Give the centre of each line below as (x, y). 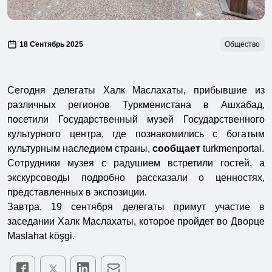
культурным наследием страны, (80, 149)
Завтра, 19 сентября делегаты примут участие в (136, 207)
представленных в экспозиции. (77, 192)
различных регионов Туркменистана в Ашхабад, (136, 105)
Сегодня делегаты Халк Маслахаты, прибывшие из (136, 90)
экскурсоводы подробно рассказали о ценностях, (136, 178)
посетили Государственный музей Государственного (136, 120)
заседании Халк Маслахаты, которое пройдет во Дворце (136, 222)
